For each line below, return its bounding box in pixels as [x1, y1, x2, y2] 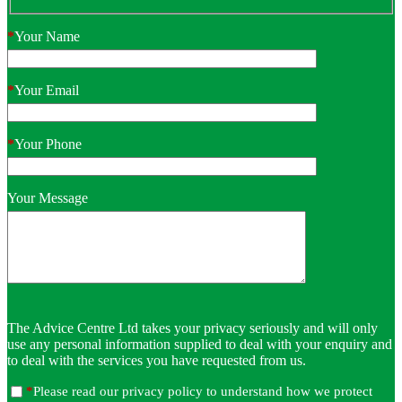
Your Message [7, 189, 88, 205]
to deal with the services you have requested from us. [7, 352, 306, 368]
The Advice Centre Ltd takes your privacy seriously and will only [7, 319, 378, 336]
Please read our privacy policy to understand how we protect [33, 383, 372, 398]
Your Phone [14, 135, 82, 152]
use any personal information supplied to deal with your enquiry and [7, 336, 392, 352]
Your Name [14, 28, 80, 44]
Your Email [14, 82, 79, 98]
